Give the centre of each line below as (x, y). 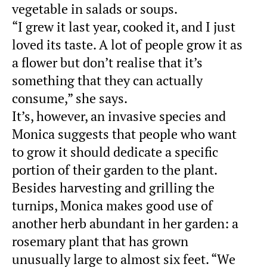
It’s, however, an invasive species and (119, 116)
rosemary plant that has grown (100, 241)
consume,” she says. (70, 98)
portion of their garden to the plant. (114, 170)
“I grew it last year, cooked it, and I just (124, 27)
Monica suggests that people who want (124, 134)
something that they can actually (107, 80)
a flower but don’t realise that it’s (107, 62)
